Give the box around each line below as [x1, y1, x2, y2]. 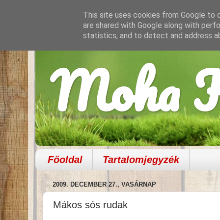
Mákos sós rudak [53, 199, 128, 210]
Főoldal [48, 154, 82, 165]
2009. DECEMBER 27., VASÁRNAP [53, 181, 156, 189]
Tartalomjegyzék [103, 154, 179, 165]
